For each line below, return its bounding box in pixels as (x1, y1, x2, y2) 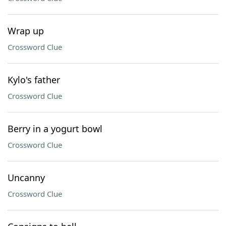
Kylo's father (8, 74, 60, 86)
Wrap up (8, 25, 44, 37)
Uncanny (8, 172, 45, 184)
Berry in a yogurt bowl (8, 123, 102, 135)
